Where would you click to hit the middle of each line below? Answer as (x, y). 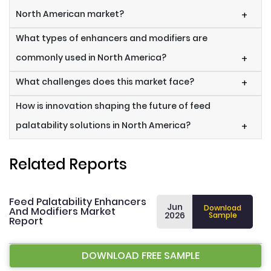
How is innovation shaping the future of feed (113, 106)
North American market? (70, 14)
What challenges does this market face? (105, 81)
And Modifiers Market (62, 211)
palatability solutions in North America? (103, 125)
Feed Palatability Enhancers (78, 201)
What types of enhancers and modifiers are (112, 38)
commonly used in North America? (91, 57)
